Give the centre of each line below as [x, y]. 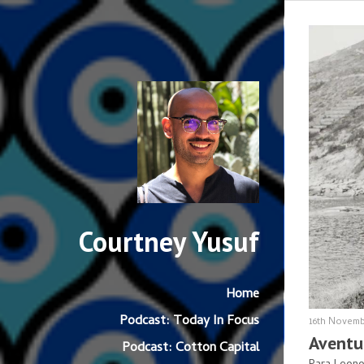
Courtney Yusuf [169, 241]
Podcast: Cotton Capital [191, 349]
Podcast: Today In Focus [189, 322]
